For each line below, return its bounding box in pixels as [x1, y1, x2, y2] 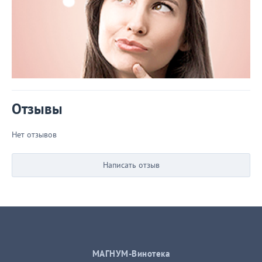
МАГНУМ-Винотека [92, 249, 170, 259]
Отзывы [12, 101, 63, 118]
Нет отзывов [12, 130, 57, 140]
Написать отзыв [102, 160, 160, 170]
